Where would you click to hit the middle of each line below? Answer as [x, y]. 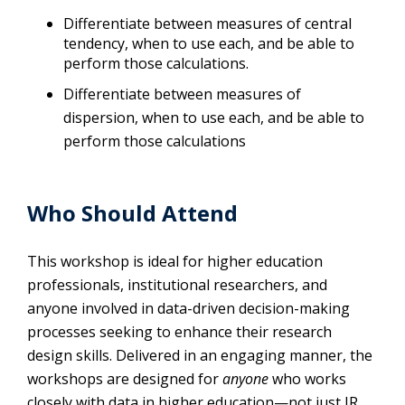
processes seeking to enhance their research [179, 332]
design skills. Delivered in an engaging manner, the [200, 355]
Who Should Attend [132, 213]
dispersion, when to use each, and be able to [214, 118]
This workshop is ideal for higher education [175, 261]
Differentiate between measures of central [207, 24]
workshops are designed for [125, 379]
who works [309, 379]
